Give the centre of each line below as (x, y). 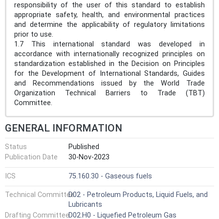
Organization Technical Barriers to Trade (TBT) (109, 93)
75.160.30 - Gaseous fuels (110, 176)
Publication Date (31, 157)
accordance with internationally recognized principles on (109, 54)
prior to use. (36, 34)
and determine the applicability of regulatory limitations (109, 24)
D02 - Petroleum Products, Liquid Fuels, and (138, 195)
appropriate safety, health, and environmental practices (109, 15)
